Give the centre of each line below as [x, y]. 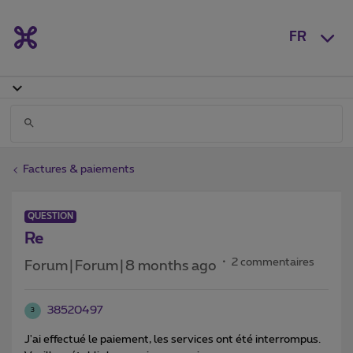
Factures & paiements [79, 169]
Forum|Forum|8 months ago [121, 266]
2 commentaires [273, 262]
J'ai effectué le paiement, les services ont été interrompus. [173, 339]
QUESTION [50, 216]
